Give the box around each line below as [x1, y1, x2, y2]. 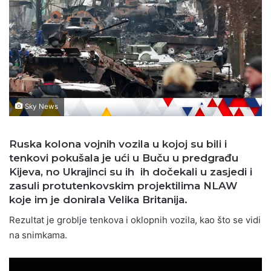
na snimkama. [9, 229, 70, 241]
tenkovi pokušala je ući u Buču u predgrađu [9, 152, 238, 165]
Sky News [23, 102, 58, 111]
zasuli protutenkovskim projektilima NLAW [9, 180, 237, 192]
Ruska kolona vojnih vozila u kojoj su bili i [9, 138, 227, 151]
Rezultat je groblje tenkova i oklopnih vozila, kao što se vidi [9, 214, 261, 226]
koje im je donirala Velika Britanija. [9, 194, 188, 206]
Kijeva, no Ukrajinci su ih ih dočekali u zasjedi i [9, 166, 252, 178]
